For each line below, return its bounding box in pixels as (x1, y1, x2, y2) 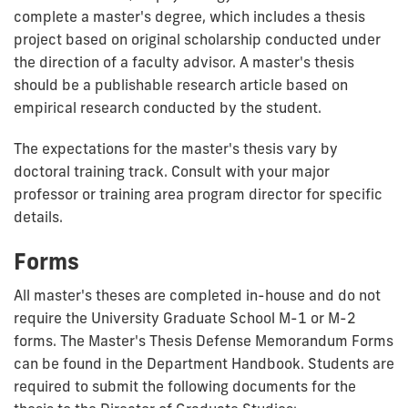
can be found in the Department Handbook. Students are (14, 353, 394, 372)
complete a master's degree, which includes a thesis (14, 6, 365, 25)
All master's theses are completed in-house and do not (14, 285, 381, 304)
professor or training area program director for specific (14, 184, 382, 203)
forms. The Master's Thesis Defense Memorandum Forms (14, 331, 393, 350)
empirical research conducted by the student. (14, 97, 321, 117)
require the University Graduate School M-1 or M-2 (14, 308, 356, 327)
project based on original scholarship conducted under (14, 29, 381, 48)
